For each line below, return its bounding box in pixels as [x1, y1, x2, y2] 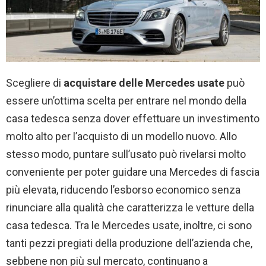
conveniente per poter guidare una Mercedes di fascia [6, 165, 259, 178]
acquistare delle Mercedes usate [64, 76, 224, 89]
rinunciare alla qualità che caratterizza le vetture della [6, 201, 254, 214]
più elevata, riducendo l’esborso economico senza [6, 183, 240, 196]
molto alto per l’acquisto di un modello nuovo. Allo [6, 129, 237, 142]
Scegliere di [6, 76, 64, 89]
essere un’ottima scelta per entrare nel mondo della [6, 94, 246, 107]
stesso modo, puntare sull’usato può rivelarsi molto [6, 147, 246, 160]
